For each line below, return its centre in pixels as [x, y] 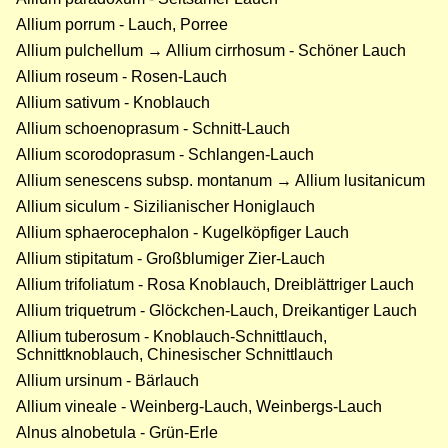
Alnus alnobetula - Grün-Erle [117, 433]
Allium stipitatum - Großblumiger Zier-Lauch [170, 259]
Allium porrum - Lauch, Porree [122, 25]
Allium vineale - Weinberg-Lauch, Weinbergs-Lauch [199, 407]
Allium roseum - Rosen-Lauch [121, 77]
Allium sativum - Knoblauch [113, 103]
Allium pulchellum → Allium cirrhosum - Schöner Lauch [211, 51]
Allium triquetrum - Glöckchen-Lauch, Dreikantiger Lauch [216, 311]
